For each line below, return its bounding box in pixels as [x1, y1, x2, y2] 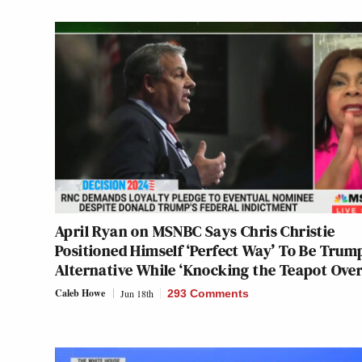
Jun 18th [120, 287, 154, 301]
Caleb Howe [55, 286, 105, 301]
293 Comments [167, 287, 249, 301]
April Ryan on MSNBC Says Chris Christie [55, 220, 335, 243]
